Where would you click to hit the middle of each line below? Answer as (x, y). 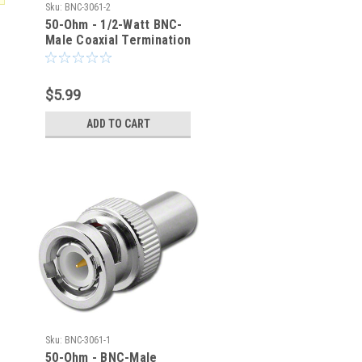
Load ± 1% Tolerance (104, 55)
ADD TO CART (118, 124)
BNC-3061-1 (88, 340)
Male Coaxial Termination (118, 40)
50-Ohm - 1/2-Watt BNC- (114, 25)
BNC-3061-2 (88, 7)
